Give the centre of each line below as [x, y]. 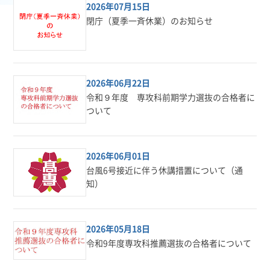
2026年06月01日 [118, 155]
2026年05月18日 [118, 229]
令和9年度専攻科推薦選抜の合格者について [169, 243]
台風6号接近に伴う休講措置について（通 [165, 170]
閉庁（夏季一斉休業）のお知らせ [150, 20]
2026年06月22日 [118, 82]
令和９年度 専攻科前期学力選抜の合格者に [171, 97]
